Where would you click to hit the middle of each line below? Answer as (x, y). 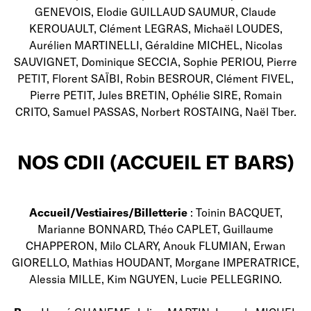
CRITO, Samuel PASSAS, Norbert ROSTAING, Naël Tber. (155, 111)
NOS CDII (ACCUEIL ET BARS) (155, 162)
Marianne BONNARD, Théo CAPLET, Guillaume (155, 229)
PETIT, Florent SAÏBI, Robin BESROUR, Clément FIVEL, (155, 78)
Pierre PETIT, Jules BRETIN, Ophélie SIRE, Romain (155, 95)
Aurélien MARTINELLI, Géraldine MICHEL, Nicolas (155, 45)
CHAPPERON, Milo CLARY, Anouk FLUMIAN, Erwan (155, 245)
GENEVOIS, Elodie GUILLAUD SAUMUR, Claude (155, 11)
